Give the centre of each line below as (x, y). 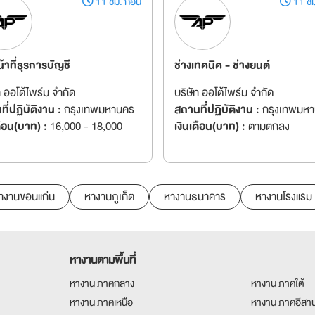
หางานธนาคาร (195, 197)
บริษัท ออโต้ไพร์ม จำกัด (224, 93)
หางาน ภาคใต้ (277, 283)
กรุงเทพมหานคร (98, 110)
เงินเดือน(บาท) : (210, 127)
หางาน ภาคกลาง (102, 283)
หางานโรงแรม (284, 197)
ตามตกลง (267, 127)
